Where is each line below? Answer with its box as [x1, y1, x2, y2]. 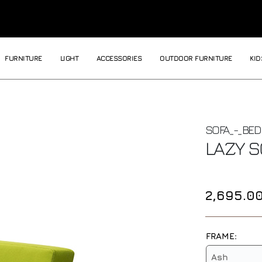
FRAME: [206, 231, 237, 241]
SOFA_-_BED [205, 123, 261, 136]
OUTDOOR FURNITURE [160, 53, 232, 63]
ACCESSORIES [96, 53, 142, 63]
